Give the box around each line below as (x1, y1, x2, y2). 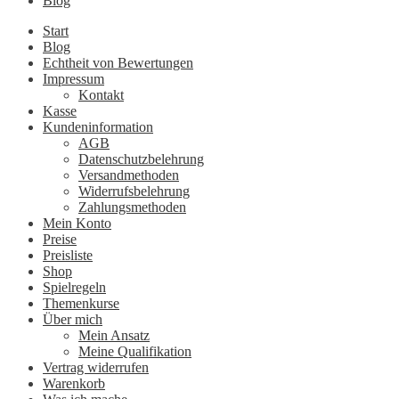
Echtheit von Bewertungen (43, 55, 193, 70)
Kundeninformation (43, 119, 153, 134)
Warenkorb (43, 376, 105, 391)
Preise (43, 232, 77, 247)
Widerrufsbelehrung (78, 183, 190, 199)
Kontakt (78, 87, 124, 102)
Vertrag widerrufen (43, 360, 149, 375)
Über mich (43, 312, 102, 327)
